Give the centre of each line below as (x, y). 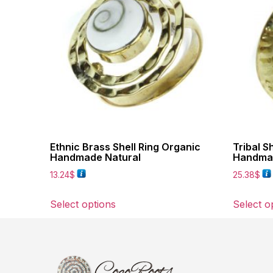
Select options (83, 204)
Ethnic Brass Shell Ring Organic (125, 147)
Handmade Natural (95, 157)
